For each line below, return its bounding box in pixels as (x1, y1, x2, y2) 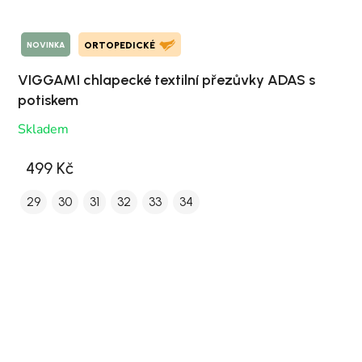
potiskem (18, 91, 78, 110)
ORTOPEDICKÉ (84, 40, 155, 52)
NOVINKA (27, 39, 65, 50)
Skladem (18, 120, 69, 139)
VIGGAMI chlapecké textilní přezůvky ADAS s (18, 71, 315, 90)
